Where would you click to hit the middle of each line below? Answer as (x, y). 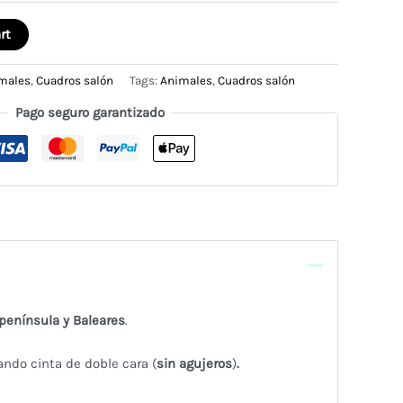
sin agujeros (194, 363)
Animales (186, 81)
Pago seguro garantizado (90, 113)
